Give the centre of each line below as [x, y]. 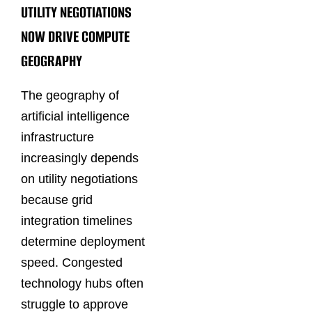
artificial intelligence [75, 117]
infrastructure [57, 138]
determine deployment [83, 242]
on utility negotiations [79, 179]
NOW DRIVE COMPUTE [75, 36]
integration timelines [77, 221]
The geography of [70, 96]
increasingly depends [80, 158]
